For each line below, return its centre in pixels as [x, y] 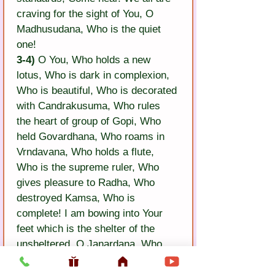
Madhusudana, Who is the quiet [90, 29]
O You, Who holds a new [94, 60]
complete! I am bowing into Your [91, 214]
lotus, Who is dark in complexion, [95, 76]
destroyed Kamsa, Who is [77, 198]
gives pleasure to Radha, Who [87, 183]
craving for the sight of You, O [87, 14]
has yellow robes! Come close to [93, 260]
